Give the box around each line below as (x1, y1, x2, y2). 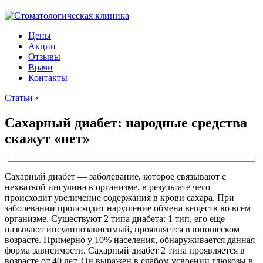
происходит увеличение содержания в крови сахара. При (5, 192, 234, 203)
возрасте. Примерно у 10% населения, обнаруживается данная (5, 234, 255, 245)
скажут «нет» (5, 130, 90, 146)
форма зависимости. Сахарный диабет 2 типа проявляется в (5, 245, 245, 255)
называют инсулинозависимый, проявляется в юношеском (5, 224, 240, 234)
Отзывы (28, 52, 60, 62)
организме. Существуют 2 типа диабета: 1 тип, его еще (5, 213, 225, 224)
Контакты (28, 73, 68, 83)
